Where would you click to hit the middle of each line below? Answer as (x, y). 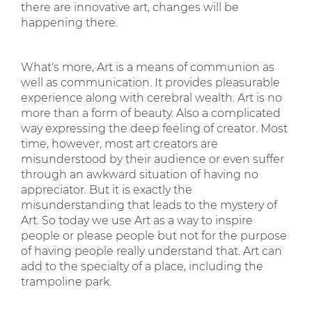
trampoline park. (66, 282)
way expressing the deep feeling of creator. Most (154, 128)
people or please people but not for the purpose (154, 236)
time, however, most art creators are (119, 144)
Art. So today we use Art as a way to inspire (137, 220)
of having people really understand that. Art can (151, 251)
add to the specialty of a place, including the (142, 266)
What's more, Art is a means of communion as (148, 67)
